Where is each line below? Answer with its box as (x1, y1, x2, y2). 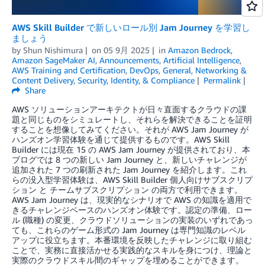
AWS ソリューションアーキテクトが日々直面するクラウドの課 (12, 104, 247, 115)
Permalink (203, 75, 241, 86)
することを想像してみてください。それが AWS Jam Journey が (12, 124, 248, 135)
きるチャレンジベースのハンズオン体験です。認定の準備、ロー (12, 205, 252, 215)
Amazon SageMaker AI (12, 55, 95, 66)
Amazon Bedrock (167, 45, 231, 56)
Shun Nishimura (23, 45, 83, 56)
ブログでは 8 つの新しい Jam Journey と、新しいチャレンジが (12, 154, 247, 165)
